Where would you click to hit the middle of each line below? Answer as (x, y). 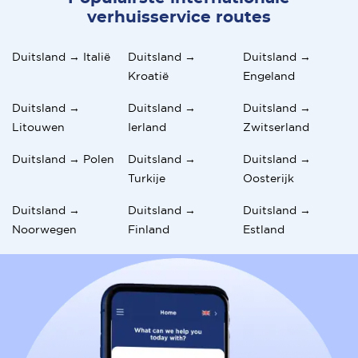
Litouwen (38, 127)
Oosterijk (269, 178)
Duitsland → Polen (63, 159)
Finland (148, 229)
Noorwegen (44, 229)
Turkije (146, 178)
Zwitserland (276, 127)
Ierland (147, 127)
